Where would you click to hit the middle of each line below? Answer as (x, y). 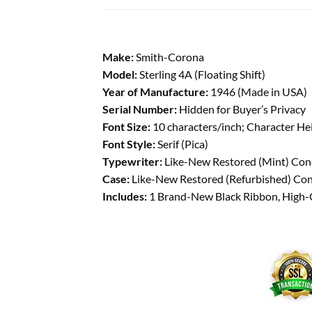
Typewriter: (132, 161)
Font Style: (129, 143)
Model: (120, 74)
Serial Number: (140, 109)
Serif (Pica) (182, 143)
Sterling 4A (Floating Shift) (201, 74)
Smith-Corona (169, 56)
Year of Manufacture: (155, 91)
